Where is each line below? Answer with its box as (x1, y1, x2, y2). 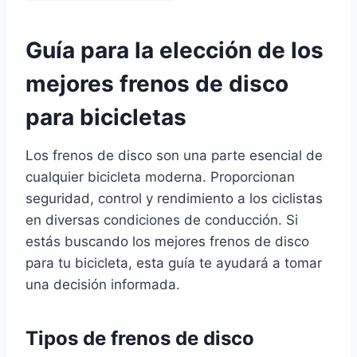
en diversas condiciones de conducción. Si (25, 211, 298, 228)
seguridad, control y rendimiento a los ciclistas (25, 190, 323, 206)
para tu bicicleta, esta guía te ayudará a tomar (25, 254, 322, 271)
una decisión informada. (25, 276, 180, 292)
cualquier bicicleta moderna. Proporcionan (25, 168, 295, 185)
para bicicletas (25, 103, 186, 131)
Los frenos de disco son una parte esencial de (25, 147, 323, 163)
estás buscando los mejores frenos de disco (25, 233, 309, 249)
